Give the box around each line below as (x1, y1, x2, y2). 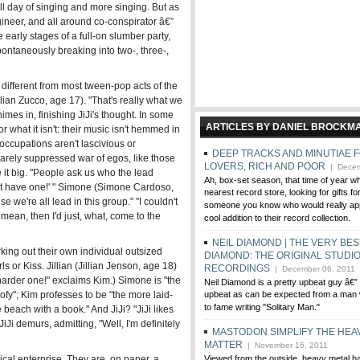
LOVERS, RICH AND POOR (204, 161, 325, 172)
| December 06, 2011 (270, 264, 355, 273)
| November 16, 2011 (243, 341, 328, 350)
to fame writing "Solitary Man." (204, 302, 320, 313)
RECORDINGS (204, 263, 270, 274)
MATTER (204, 339, 243, 350)
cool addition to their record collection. (204, 213, 350, 224)
